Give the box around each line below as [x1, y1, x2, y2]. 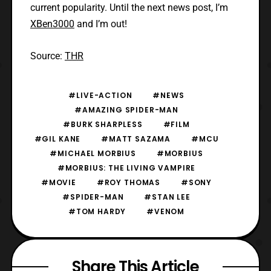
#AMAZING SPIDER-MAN [74, 104, 178, 115]
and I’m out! [74, 18, 127, 30]
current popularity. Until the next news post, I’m [30, 1, 228, 13]
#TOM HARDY [68, 206, 126, 217]
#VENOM [146, 206, 185, 217]
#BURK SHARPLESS [63, 119, 143, 129]
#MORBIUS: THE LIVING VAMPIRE [57, 162, 196, 173]
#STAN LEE [144, 191, 191, 202]
